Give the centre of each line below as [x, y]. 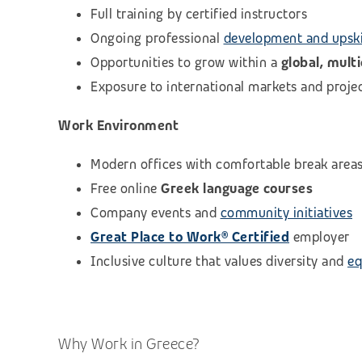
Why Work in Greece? [129, 343]
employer [320, 237]
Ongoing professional [157, 38]
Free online [126, 188]
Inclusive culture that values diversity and [219, 261]
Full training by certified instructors [199, 14]
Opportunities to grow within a [186, 62]
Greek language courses [237, 188]
